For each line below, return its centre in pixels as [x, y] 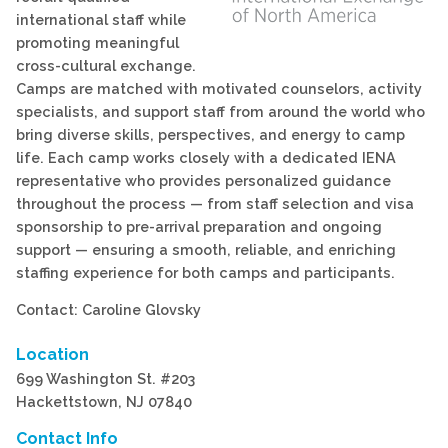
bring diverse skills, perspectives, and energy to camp [210, 134]
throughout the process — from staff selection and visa [215, 203]
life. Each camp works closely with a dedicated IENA [206, 157]
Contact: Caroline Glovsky [108, 310]
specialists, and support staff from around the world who [220, 111]
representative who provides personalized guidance [203, 180]
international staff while [101, 19]
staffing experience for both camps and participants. [205, 272]
